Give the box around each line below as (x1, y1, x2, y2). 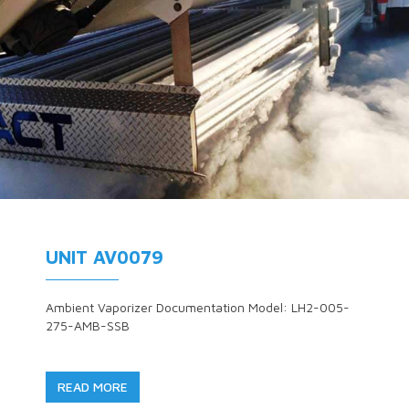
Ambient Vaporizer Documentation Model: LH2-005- (46, 299, 350, 315)
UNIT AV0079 (46, 246, 163, 267)
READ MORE (58, 379, 128, 394)
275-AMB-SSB (46, 318, 130, 333)
